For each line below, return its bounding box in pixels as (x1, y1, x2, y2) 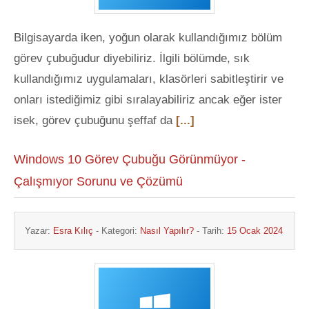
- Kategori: (93, 226, 140, 236)
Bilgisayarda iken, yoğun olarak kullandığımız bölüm (14, 31, 282, 44)
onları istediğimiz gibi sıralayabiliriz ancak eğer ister (14, 93, 282, 106)
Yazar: (25, 226, 53, 236)
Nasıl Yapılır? (140, 226, 194, 236)
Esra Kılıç (53, 226, 93, 236)
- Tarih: (194, 226, 227, 236)
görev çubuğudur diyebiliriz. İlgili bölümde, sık (14, 52, 250, 65)
